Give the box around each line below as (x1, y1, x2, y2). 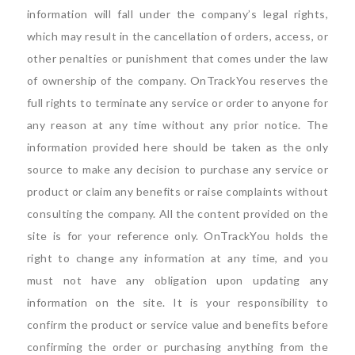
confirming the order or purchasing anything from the (27, 339, 328, 353)
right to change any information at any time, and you (27, 250, 328, 265)
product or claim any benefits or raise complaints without (27, 184, 328, 198)
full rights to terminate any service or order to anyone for (27, 95, 328, 109)
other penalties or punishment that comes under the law (27, 51, 328, 65)
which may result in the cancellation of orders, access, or (27, 29, 328, 43)
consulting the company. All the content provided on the (27, 206, 328, 220)
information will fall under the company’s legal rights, (27, 6, 328, 21)
